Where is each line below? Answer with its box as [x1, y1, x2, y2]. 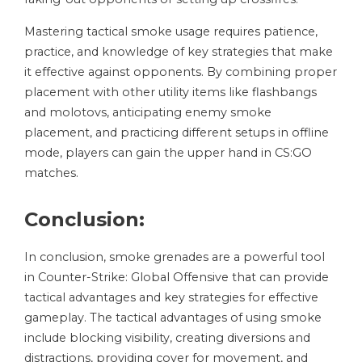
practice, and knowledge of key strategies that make [24, 44, 333, 60]
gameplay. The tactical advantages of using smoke [24, 310, 322, 326]
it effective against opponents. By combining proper [24, 65, 337, 80]
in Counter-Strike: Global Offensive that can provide [24, 270, 329, 285]
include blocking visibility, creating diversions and [24, 330, 310, 346]
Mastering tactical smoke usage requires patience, [24, 24, 318, 40]
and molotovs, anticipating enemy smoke [24, 105, 271, 120]
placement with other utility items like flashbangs [24, 85, 317, 100]
